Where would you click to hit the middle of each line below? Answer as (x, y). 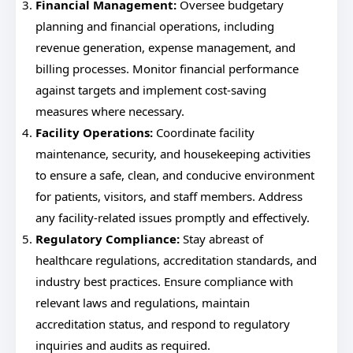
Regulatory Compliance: (108, 239)
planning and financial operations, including (155, 26)
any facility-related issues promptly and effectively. (173, 217)
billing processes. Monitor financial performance (167, 69)
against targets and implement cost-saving (151, 90)
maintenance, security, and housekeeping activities (173, 154)
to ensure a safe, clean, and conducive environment (175, 175)
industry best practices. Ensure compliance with (164, 281)
